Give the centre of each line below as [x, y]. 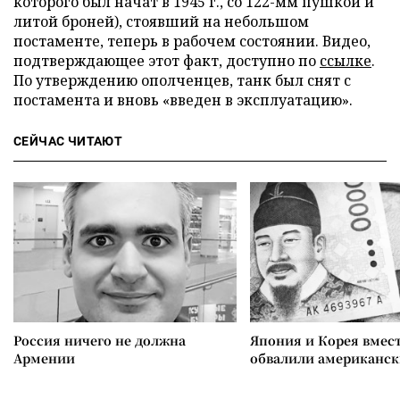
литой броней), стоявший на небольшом [161, 22]
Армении [44, 358]
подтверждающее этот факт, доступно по [167, 61]
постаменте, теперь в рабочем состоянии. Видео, [192, 42]
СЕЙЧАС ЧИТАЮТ [68, 142]
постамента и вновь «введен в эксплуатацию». [183, 100]
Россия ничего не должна [100, 341]
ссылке [346, 61]
